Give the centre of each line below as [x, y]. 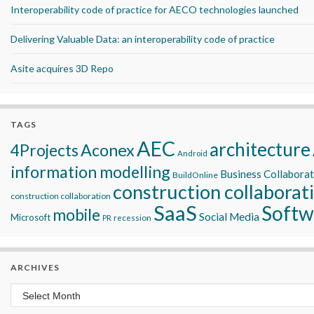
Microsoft [30, 217]
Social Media [229, 216]
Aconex [108, 150]
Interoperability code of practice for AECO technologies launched [155, 9]
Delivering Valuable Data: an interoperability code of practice [143, 39]
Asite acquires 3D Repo [62, 68]
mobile [76, 214]
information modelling [90, 171]
